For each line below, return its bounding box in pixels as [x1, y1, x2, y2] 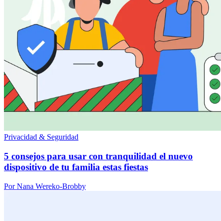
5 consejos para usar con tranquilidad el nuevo [4, 150, 193, 161]
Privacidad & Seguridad [4, 133, 78, 142]
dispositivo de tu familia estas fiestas [4, 161, 148, 172]
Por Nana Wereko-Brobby [4, 182, 86, 190]
